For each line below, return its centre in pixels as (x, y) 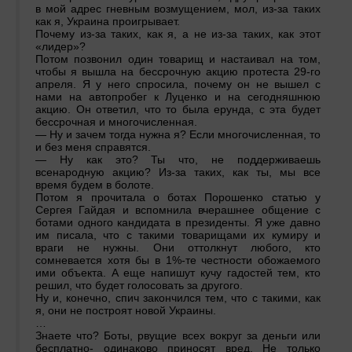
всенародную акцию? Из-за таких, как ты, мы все (178, 172)
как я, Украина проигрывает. (108, 22)
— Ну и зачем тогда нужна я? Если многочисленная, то (178, 135)
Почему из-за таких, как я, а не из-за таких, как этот (178, 34)
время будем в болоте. (95, 185)
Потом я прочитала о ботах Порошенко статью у (178, 198)
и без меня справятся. (93, 147)
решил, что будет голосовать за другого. (139, 286)
